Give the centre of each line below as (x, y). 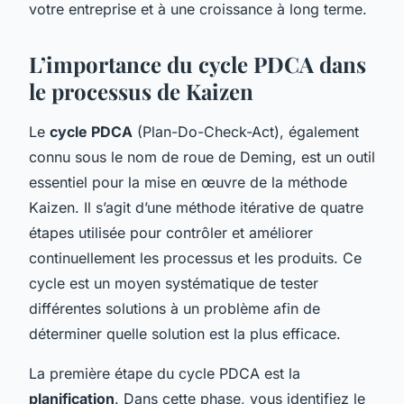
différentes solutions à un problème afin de (174, 308)
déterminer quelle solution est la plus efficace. (185, 333)
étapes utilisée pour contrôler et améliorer (171, 232)
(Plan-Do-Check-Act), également (246, 131)
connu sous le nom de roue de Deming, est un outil (202, 156)
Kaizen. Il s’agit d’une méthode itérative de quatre (196, 207)
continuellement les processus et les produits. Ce (195, 257)
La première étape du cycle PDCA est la (165, 373)
